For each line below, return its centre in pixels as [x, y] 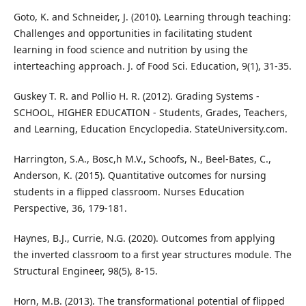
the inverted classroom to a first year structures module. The [152, 255]
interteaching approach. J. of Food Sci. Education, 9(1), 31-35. [152, 66]
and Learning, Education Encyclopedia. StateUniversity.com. [150, 129]
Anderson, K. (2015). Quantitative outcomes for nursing [140, 176]
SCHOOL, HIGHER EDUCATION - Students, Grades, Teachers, [150, 113]
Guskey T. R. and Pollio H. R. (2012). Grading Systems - [136, 96]
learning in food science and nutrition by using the [130, 50]
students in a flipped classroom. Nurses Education [129, 192]
